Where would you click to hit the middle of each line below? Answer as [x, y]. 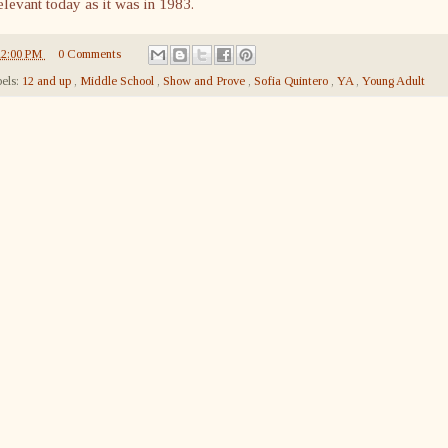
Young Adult [393, 81]
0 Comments [89, 53]
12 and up [48, 81]
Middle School [118, 81]
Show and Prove [205, 81]
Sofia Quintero [292, 81]
